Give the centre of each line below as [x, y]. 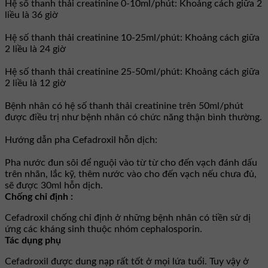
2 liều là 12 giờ [35, 83]
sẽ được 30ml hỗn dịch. [54, 185]
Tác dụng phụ [33, 240]
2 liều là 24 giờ [35, 49]
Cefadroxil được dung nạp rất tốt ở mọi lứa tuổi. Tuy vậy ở [127, 261]
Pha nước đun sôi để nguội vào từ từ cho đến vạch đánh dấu [131, 162]
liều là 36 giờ [31, 15]
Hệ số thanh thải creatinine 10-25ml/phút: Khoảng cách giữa [132, 37]
